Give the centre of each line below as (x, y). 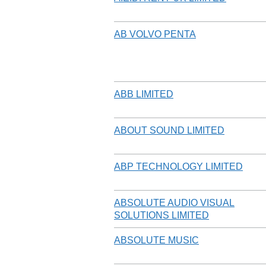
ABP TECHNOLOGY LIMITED (178, 166)
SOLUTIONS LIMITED (161, 215)
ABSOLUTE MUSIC (156, 240)
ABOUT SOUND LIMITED (169, 130)
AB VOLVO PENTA (155, 34)
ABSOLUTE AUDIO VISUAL (174, 202)
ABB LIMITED (144, 94)
